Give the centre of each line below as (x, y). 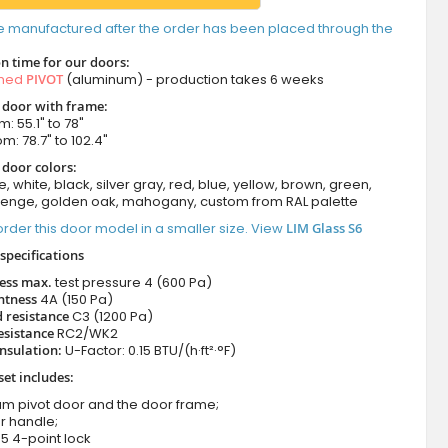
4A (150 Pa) (76, 300)
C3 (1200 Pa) (112, 317)
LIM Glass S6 (323, 228)
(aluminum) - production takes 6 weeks (193, 80)
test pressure (97, 283)
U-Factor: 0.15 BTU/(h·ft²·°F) (150, 351)
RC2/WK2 (87, 334)
